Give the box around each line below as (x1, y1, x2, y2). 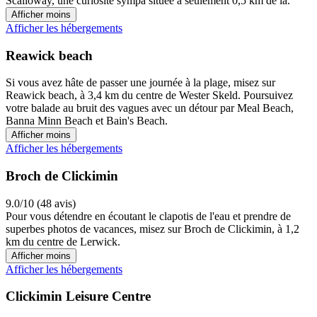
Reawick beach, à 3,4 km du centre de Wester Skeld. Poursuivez (6, 89, 293, 102)
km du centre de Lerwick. (6, 235, 120, 248)
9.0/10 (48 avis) (6, 197, 76, 209)
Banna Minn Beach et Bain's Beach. (6, 115, 168, 127)
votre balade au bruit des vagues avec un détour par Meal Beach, (6, 102, 294, 115)
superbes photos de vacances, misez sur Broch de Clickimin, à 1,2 (6, 222, 299, 235)
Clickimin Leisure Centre (6, 289, 151, 304)
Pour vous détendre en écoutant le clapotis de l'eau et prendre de (6, 209, 291, 222)
